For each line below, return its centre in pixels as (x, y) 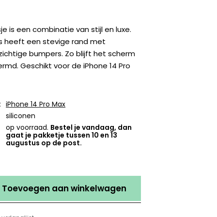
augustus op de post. (44, 143)
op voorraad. (28, 128)
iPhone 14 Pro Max (36, 104)
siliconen (21, 116)
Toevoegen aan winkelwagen (64, 189)
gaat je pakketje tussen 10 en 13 (62, 135)
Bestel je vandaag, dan (91, 128)
